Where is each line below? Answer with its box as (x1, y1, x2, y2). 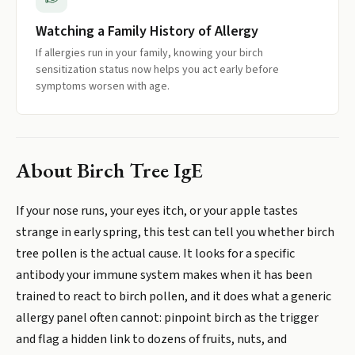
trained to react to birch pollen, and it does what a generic (16, 288, 331, 305)
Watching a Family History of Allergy (36, 21, 258, 41)
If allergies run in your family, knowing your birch (36, 45, 263, 61)
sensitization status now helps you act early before (36, 62, 279, 78)
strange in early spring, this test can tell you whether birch (16, 223, 334, 241)
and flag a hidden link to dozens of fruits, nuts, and (16, 330, 287, 348)
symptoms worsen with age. (36, 78, 170, 94)
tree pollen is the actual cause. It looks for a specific (16, 245, 295, 262)
